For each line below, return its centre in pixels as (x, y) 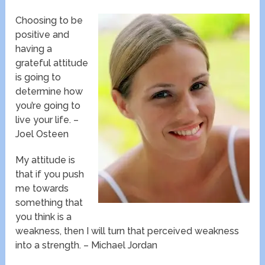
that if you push (50, 174)
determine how (49, 92)
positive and (43, 35)
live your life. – (47, 120)
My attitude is (46, 160)
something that (49, 203)
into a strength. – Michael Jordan (87, 245)
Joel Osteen (42, 134)
